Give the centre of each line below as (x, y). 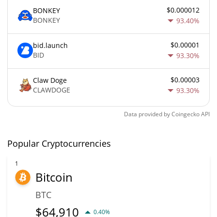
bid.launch (50, 46)
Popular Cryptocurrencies (59, 143)
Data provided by (147, 114)
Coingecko (186, 114)
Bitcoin (54, 177)
